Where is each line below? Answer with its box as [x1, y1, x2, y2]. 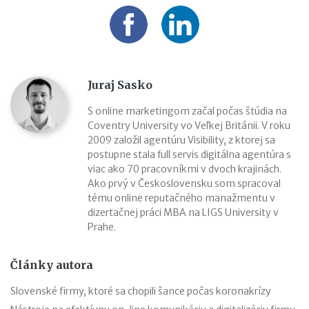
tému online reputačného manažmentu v [88, 192, 275, 205]
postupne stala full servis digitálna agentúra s [88, 148, 291, 161]
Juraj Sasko [88, 78, 152, 92]
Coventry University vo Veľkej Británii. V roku [88, 119, 290, 132]
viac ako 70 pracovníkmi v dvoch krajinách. [88, 163, 281, 176]
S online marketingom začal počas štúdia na [88, 105, 287, 118]
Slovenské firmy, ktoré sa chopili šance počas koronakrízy [10, 285, 271, 298]
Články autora [10, 258, 93, 272]
